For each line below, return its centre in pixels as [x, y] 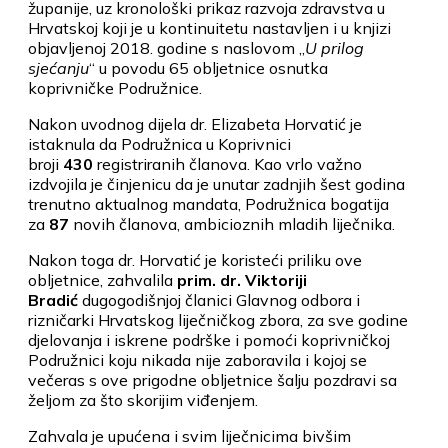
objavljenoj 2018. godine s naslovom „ [166, 47]
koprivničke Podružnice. [115, 87]
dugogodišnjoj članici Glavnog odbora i [221, 299]
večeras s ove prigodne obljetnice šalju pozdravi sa [212, 379]
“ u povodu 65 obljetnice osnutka [208, 67]
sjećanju [58, 67]
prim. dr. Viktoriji [242, 279]
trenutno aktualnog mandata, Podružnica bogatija [208, 203]
